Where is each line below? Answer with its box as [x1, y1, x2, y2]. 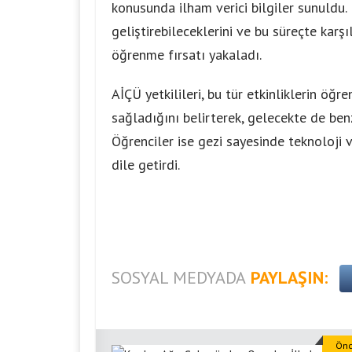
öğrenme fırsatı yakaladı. [112, 46, 262, 64]
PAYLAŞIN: [251, 266, 328, 288]
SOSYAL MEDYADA [112, 266, 246, 288]
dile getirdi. [112, 156, 180, 174]
